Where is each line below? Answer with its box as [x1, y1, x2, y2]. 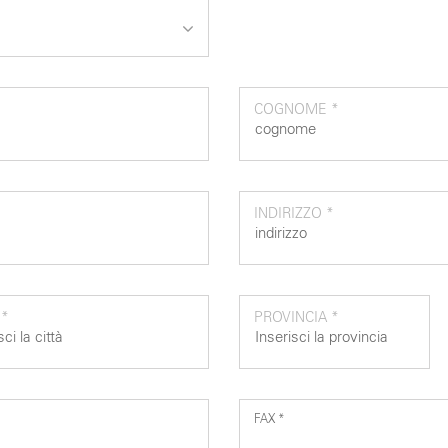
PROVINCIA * [253, 309, 339, 326]
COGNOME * [254, 101, 339, 118]
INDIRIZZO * [254, 205, 334, 222]
